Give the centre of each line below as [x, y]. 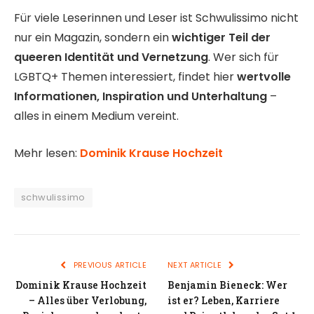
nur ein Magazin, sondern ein [93, 38]
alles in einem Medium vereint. [96, 116]
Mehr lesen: [47, 153]
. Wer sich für [244, 57]
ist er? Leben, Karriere [224, 300]
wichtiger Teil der [221, 38]
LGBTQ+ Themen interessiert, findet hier [125, 77]
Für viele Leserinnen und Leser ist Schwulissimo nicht [156, 18]
